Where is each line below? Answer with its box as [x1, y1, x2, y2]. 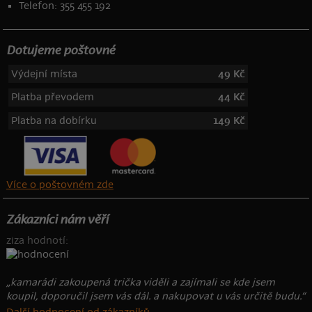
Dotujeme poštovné [6, 43, 115, 58]
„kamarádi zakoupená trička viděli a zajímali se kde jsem [6, 276, 275, 289]
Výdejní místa [10, 68, 77, 80]
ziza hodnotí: [6, 235, 68, 247]
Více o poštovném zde [6, 178, 114, 191]
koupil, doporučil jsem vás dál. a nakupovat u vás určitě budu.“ [6, 290, 305, 303]
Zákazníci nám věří [6, 212, 108, 227]
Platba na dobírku [10, 115, 97, 127]
